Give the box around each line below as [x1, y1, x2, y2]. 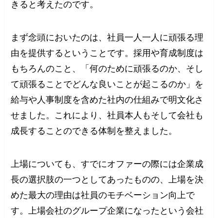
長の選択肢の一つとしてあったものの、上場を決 [11, 174, 204, 184]
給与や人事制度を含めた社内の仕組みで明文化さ [11, 95, 204, 105]
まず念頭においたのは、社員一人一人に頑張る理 [11, 33, 204, 43]
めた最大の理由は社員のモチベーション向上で [11, 190, 195, 200]
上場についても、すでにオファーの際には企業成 [11, 159, 204, 169]
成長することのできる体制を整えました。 [11, 126, 178, 136]
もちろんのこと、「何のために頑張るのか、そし [11, 64, 204, 74]
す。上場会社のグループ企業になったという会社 [11, 205, 204, 216]
